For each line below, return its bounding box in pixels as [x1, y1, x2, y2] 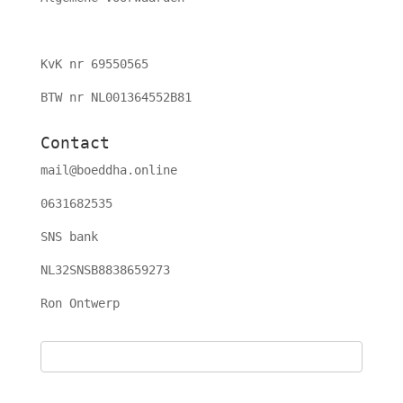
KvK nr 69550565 [40, 57, 148, 72]
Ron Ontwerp [40, 296, 120, 311]
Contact [40, 133, 110, 153]
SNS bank [40, 229, 98, 245]
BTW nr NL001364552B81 [40, 90, 192, 105]
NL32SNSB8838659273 [40, 263, 170, 278]
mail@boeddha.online [40, 163, 177, 178]
